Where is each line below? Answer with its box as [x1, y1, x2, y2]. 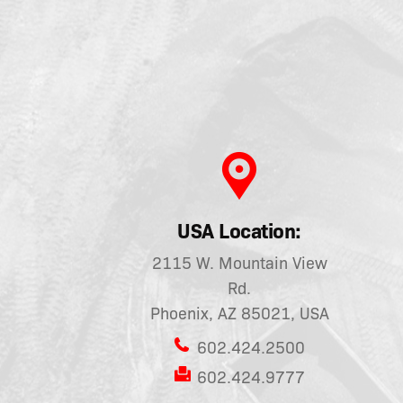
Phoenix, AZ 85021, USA [149, 304, 329, 325]
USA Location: [177, 219, 301, 245]
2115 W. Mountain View [151, 254, 327, 274]
